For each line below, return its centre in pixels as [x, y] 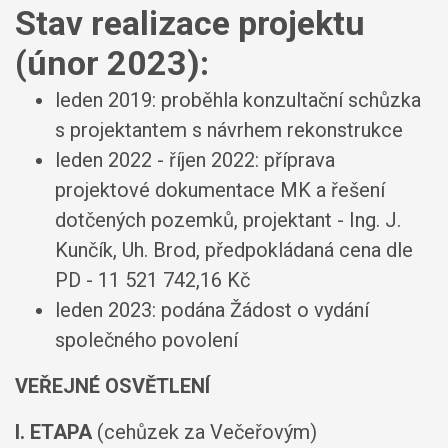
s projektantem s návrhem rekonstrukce [229, 130]
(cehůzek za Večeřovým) [207, 432]
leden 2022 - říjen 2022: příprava [195, 160]
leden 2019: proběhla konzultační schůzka [238, 100]
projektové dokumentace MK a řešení [220, 190]
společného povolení [146, 340]
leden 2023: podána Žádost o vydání [212, 310]
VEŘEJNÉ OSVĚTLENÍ [112, 386]
